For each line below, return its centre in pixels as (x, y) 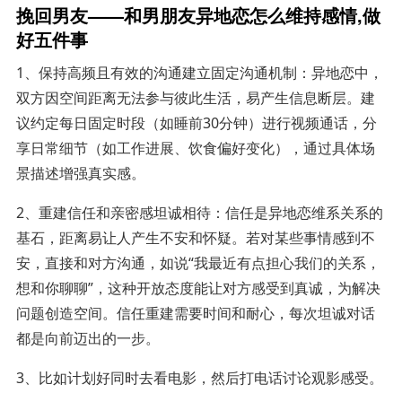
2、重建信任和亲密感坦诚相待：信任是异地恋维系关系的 (199, 212)
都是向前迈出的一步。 (87, 338)
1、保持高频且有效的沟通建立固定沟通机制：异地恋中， (199, 72)
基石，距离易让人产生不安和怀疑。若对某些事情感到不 (195, 237)
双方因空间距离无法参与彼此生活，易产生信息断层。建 (195, 97)
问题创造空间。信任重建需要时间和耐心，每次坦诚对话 (195, 313)
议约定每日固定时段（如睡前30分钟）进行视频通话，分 (196, 122)
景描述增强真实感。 (80, 173)
